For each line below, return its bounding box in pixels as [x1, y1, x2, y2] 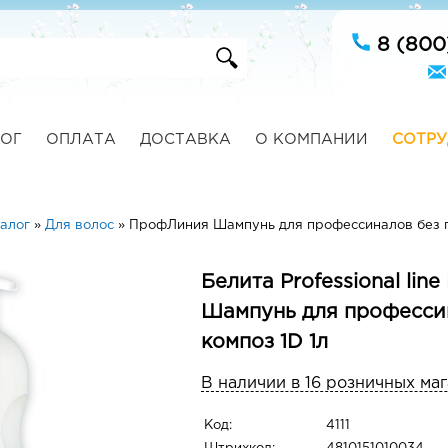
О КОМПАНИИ [254, 133, 368, 146]
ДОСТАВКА [139, 133, 231, 146]
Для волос [44, 220, 114, 231]
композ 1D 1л [201, 333, 328, 351]
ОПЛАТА [45, 133, 116, 146]
